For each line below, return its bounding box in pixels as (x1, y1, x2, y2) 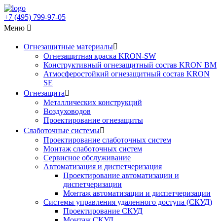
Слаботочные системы (24, 126, 100, 135)
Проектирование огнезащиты (43, 116, 143, 124)
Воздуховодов (43, 107, 91, 115)
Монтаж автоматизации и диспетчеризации (63, 189, 211, 197)
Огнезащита (24, 89, 65, 97)
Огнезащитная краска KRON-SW (43, 52, 156, 60)
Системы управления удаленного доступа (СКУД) (43, 198, 212, 206)
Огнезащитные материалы (24, 42, 113, 51)
